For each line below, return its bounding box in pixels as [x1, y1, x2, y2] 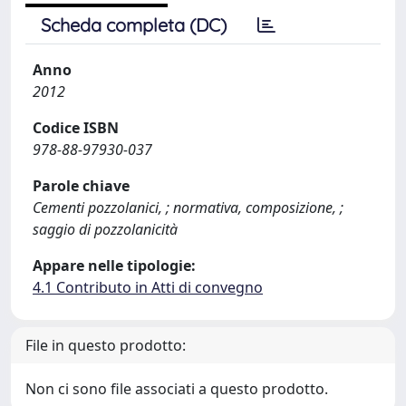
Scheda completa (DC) [41, 14, 227, 36]
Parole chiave [33, 176, 130, 196]
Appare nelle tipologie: [33, 256, 196, 275]
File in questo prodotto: [25, 335, 186, 355]
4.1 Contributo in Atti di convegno [33, 277, 263, 297]
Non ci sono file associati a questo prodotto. [25, 379, 328, 399]
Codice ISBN [33, 118, 119, 138]
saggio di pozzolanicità [33, 219, 178, 239]
